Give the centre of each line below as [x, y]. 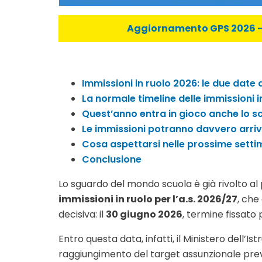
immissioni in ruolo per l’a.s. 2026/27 [148, 199]
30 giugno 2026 [144, 214]
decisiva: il [82, 214]
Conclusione [112, 159]
